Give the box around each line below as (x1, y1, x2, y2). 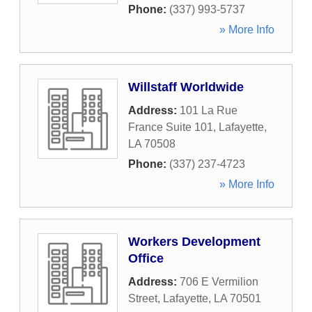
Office (128, 251, 164, 265)
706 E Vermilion (180, 276, 258, 288)
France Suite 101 (128, 121, 213, 133)
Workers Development (128, 235, 260, 249)
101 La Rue (180, 104, 237, 116)
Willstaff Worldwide (128, 80, 244, 94)
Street (128, 292, 157, 304)
